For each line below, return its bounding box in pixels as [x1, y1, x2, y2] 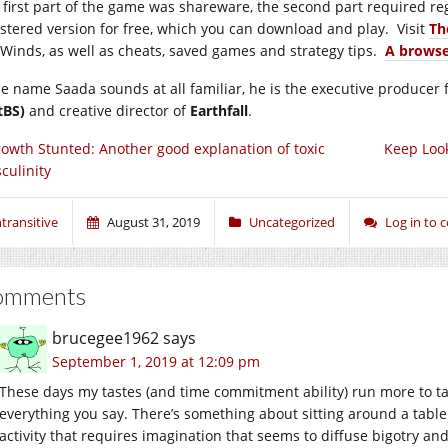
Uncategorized [249, 213, 335, 232]
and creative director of [25, 101, 190, 121]
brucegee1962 [52, 327, 159, 350]
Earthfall [190, 101, 248, 121]
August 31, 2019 [107, 213, 200, 232]
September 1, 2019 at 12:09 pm [52, 352, 260, 372]
